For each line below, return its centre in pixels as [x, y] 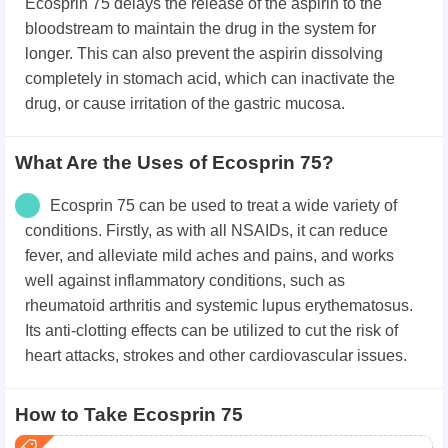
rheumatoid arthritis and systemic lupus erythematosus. [219, 306]
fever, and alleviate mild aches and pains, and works [209, 256]
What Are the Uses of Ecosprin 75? [174, 163]
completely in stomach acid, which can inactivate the [210, 79]
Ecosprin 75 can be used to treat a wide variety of [223, 206]
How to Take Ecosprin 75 [129, 415]
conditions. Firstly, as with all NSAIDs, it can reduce [206, 231]
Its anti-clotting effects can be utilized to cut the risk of [211, 331]
